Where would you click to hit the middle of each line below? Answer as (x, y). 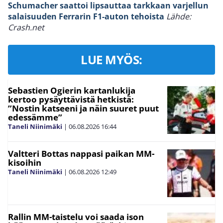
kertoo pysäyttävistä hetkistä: (71, 100)
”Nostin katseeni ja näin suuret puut (83, 109)
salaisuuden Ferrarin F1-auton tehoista (86, 17)
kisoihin (25, 163)
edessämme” (35, 117)
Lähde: (179, 17)
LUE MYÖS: (111, 60)
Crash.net (26, 28)
